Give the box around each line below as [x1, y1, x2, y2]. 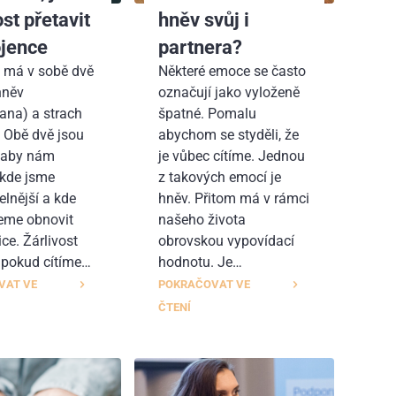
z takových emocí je [157, 168, 281, 186]
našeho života [157, 210, 246, 228]
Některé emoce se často [157, 62, 306, 80]
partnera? [157, 34, 242, 58]
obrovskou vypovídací [157, 232, 294, 249]
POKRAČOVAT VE [157, 277, 250, 291]
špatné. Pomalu [157, 104, 256, 122]
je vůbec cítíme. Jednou [157, 147, 305, 164]
